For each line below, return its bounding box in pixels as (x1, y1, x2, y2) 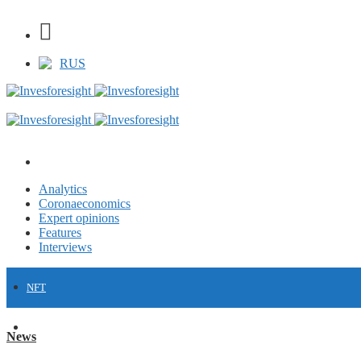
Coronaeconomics (39, 197, 131, 210)
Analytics (39, 182, 87, 196)
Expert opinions (39, 211, 119, 225)
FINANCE (27, 322, 71, 334)
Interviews (39, 240, 92, 254)
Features (39, 226, 81, 239)
